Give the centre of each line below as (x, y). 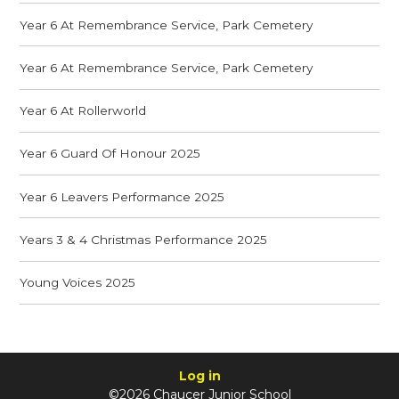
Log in (199, 376)
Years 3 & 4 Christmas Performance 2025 (144, 239)
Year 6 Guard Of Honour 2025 (110, 154)
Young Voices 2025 (78, 283)
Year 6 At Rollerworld (83, 111)
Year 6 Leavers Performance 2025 (122, 196)
